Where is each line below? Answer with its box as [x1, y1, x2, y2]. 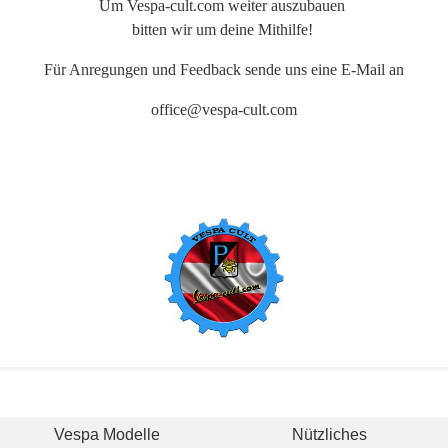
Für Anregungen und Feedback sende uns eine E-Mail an [44, 61, 404, 79]
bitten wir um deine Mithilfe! [131, 21, 317, 39]
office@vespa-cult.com [151, 101, 297, 119]
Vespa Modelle [53, 426, 160, 444]
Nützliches [292, 426, 367, 444]
